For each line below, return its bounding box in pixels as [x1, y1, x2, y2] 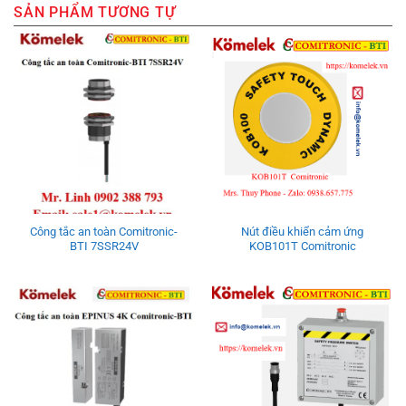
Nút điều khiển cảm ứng [241, 224, 363, 238]
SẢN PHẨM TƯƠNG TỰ [14, 3, 176, 21]
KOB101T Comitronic [248, 238, 356, 253]
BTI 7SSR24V [69, 238, 139, 253]
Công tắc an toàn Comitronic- [30, 224, 178, 238]
